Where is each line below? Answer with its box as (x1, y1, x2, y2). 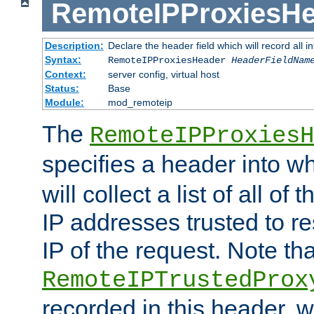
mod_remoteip (107, 97, 172, 109)
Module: (44, 97, 84, 109)
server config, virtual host (107, 69, 219, 81)
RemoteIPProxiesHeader (107, 55, 231, 67)
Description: (44, 40, 104, 52)
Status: (44, 83, 79, 95)
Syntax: (44, 54, 81, 66)
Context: (44, 69, 86, 81)
